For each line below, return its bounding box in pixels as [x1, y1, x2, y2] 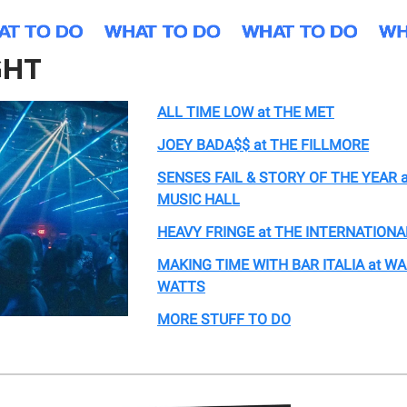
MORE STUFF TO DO [157, 311, 291, 329]
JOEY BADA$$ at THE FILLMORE [157, 136, 369, 154]
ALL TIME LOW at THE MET [157, 104, 334, 122]
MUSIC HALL [157, 191, 240, 209]
